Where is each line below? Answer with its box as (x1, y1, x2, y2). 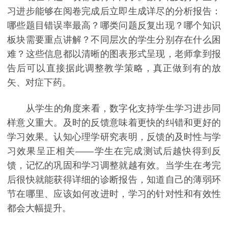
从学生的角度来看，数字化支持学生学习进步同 (7, 103, 221, 114)
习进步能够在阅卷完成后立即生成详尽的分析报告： (7, 6, 221, 16)
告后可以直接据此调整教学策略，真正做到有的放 (7, 63, 221, 73)
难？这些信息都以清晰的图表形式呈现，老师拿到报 (7, 48, 221, 59)
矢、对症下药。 (7, 77, 71, 88)
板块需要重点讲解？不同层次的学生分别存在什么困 (7, 34, 221, 45)
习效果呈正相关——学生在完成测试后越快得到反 (7, 146, 221, 157)
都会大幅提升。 (7, 203, 71, 214)
